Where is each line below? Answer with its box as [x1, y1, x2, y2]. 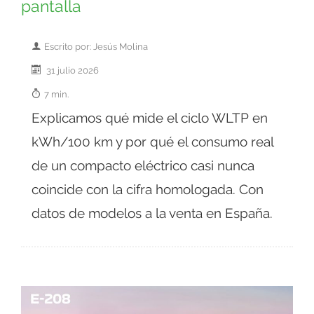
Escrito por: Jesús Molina [44, 40, 148, 52]
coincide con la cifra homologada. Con [32, 181, 264, 197]
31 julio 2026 [44, 64, 99, 76]
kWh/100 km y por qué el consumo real [32, 133, 273, 149]
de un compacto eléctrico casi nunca [32, 157, 254, 173]
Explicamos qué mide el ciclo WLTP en [32, 109, 268, 125]
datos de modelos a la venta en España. [32, 205, 273, 221]
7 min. [44, 88, 69, 100]
